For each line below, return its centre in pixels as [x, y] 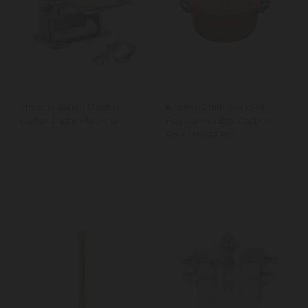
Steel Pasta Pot [201, 134]
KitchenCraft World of [215, 107]
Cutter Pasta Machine [69, 121]
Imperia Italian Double [70, 107]
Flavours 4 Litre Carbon [219, 121]
